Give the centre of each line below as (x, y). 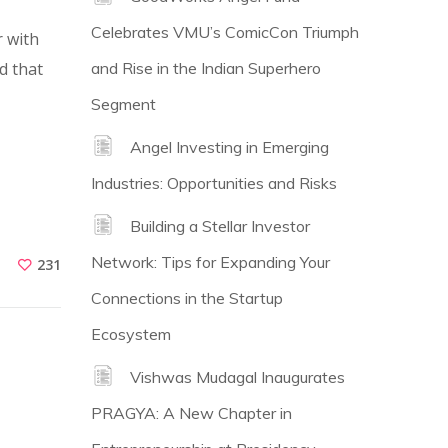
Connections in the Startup (187, 298)
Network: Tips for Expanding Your (210, 262)
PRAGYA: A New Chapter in (191, 413)
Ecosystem (131, 334)
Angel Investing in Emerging (229, 147)
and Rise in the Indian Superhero (206, 68)
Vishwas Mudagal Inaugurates (237, 377)
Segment (123, 104)
